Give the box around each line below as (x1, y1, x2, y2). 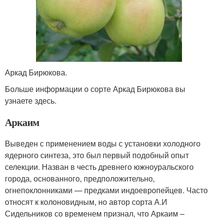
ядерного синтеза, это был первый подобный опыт (5, 149, 189, 161)
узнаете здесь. (5, 94, 56, 106)
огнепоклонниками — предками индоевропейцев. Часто (5, 184, 208, 196)
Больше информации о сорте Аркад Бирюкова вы (5, 83, 185, 94)
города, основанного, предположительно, (5, 172, 155, 184)
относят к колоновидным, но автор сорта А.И (5, 196, 167, 207)
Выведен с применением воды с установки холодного (5, 137, 200, 149)
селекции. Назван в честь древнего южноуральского (5, 161, 194, 172)
